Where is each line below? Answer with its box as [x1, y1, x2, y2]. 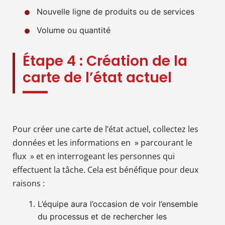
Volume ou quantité [37, 25, 110, 35]
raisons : [13, 177, 45, 189]
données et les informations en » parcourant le [13, 137, 192, 148]
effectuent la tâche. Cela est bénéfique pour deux [13, 164, 198, 175]
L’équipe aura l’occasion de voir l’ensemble [38, 198, 198, 209]
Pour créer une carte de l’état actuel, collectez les [13, 123, 198, 135]
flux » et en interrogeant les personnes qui [13, 150, 175, 162]
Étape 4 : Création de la [23, 51, 187, 71]
